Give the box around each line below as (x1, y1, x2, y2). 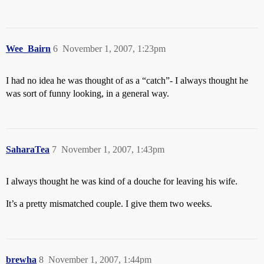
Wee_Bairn (6, 44, 51, 54)
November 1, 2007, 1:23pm (62, 44, 166, 54)
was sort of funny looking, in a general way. (6, 88, 169, 98)
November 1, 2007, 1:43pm (61, 144, 164, 154)
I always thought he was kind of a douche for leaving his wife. (6, 176, 237, 186)
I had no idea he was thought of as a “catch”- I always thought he (6, 75, 248, 85)
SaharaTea (6, 144, 49, 154)
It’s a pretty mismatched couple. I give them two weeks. (6, 199, 212, 209)
